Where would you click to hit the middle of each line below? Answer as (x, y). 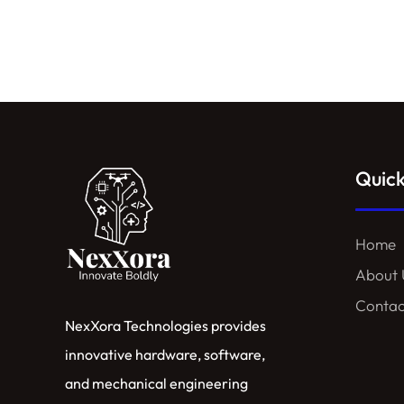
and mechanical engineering (156, 383)
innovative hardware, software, (165, 354)
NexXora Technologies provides (165, 326)
